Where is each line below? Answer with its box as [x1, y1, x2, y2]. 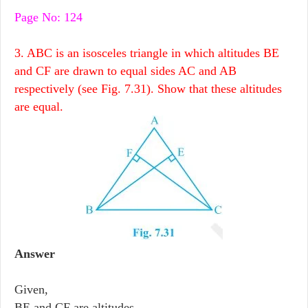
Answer [14, 246, 55, 261]
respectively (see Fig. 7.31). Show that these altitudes [14, 81, 282, 96]
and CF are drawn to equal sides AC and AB [14, 63, 236, 78]
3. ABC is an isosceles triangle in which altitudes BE [14, 45, 279, 60]
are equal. [14, 99, 63, 113]
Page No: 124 [14, 10, 82, 24]
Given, [14, 282, 48, 296]
